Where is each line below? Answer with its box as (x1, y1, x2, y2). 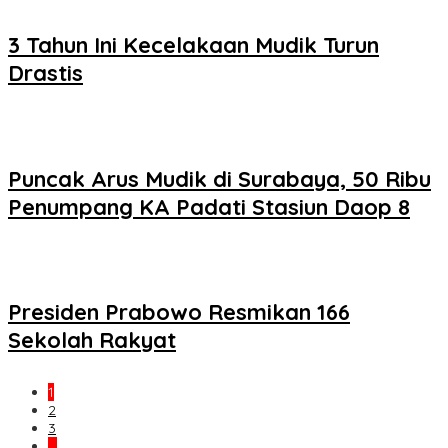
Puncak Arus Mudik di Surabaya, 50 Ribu (8, 164, 431, 193)
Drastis (8, 59, 83, 88)
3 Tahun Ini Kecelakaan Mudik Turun (8, 31, 379, 60)
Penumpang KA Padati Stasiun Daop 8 (8, 192, 410, 221)
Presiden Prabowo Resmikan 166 (8, 298, 350, 327)
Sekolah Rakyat (8, 326, 176, 355)
